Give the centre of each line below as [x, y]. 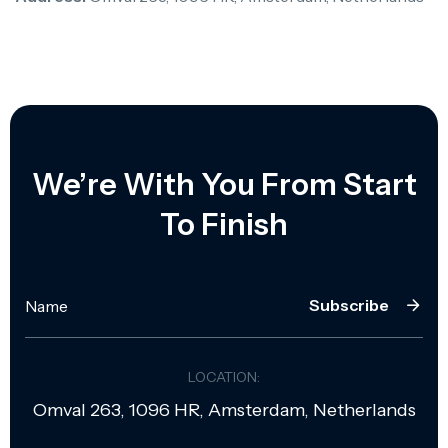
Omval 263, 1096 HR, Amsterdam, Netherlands [224, 409]
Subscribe [349, 305]
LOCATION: [224, 376]
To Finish [224, 224]
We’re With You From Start [224, 184]
